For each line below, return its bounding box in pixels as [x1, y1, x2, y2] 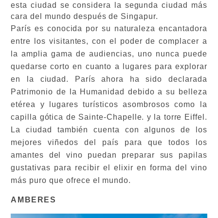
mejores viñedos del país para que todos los [11, 138, 207, 146]
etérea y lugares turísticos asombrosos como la [11, 100, 207, 109]
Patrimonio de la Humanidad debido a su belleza [11, 87, 207, 96]
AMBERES [11, 195, 56, 204]
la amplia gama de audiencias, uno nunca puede [11, 49, 207, 58]
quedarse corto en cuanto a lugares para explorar [11, 62, 207, 71]
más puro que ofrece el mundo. [11, 176, 131, 184]
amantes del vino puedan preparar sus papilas [11, 150, 207, 159]
